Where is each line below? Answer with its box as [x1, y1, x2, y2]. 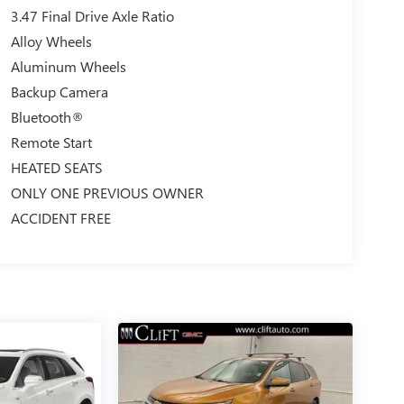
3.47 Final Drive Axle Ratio [10, 5, 174, 25]
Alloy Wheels [10, 31, 92, 50]
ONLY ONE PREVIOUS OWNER [10, 182, 204, 202]
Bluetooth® [10, 106, 84, 126]
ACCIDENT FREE [10, 207, 111, 227]
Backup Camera [10, 81, 108, 101]
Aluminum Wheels [10, 56, 126, 76]
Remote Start [10, 132, 92, 151]
